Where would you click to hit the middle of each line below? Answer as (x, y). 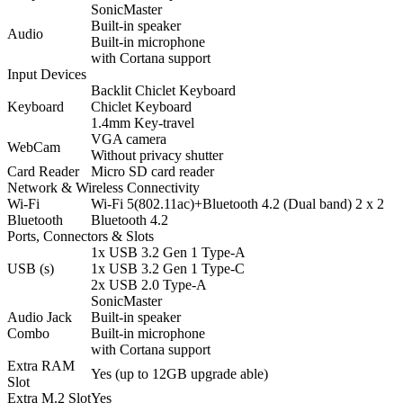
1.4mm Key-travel (143, 123)
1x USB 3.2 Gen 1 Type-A (168, 253)
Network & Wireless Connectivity (103, 188)
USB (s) (31, 269)
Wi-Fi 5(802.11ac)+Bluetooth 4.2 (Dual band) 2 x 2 (237, 204)
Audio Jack (40, 318)
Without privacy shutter (157, 156)
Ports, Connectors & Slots (81, 237)
